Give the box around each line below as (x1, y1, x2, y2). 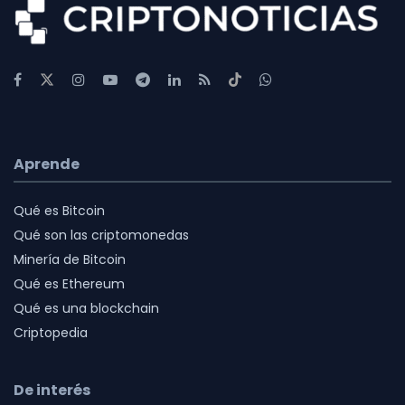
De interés (14, 379, 90, 400)
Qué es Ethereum (14, 274, 125, 293)
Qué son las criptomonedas (14, 225, 189, 244)
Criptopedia (14, 323, 88, 342)
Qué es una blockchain (14, 298, 159, 317)
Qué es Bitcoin (14, 201, 105, 220)
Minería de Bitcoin (14, 250, 126, 268)
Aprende (14, 153, 80, 174)
